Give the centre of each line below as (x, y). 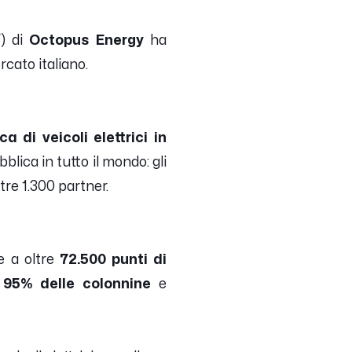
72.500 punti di (113, 259)
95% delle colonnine (77, 284)
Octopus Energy (86, 40)
